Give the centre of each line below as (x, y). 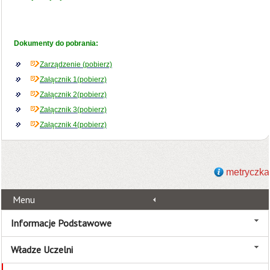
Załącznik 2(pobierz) (73, 94)
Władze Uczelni (42, 249)
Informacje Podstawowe (61, 223)
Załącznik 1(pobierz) (73, 79)
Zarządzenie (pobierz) (76, 64)
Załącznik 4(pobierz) (73, 124)
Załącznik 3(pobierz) (73, 109)
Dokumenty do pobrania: (56, 43)
